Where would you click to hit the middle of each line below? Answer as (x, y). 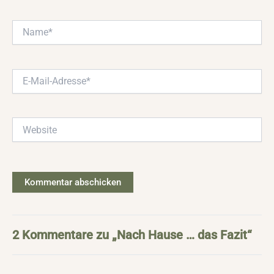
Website (28, 123)
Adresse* (29, 99)
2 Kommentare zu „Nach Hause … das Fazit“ (132, 235)
